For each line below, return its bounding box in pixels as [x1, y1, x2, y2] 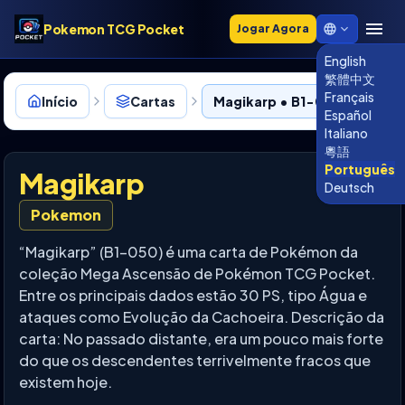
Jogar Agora [237, 22, 309, 35]
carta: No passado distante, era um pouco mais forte [19, 329, 383, 348]
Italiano [325, 125, 368, 141]
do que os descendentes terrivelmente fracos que [19, 351, 371, 370]
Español [325, 107, 372, 123]
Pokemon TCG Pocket [43, 20, 184, 37]
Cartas [130, 93, 175, 109]
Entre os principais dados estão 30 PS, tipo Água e [19, 286, 367, 305]
